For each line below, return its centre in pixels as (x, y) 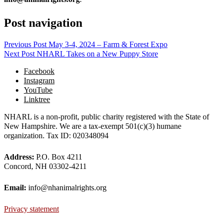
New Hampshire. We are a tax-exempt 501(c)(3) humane (93, 126)
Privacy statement (31, 209)
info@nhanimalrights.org (67, 187)
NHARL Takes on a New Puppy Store (97, 54)
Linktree (37, 99)
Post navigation (43, 23)
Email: (16, 187)
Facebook (39, 71)
